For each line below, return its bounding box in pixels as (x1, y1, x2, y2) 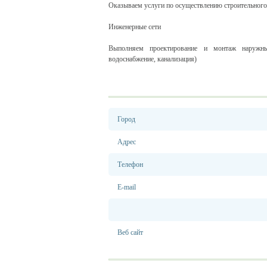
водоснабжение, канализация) (108, 55, 197, 63)
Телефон (117, 160, 143, 169)
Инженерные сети (108, 23, 161, 31)
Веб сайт (117, 228, 143, 237)
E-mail (117, 183, 136, 191)
